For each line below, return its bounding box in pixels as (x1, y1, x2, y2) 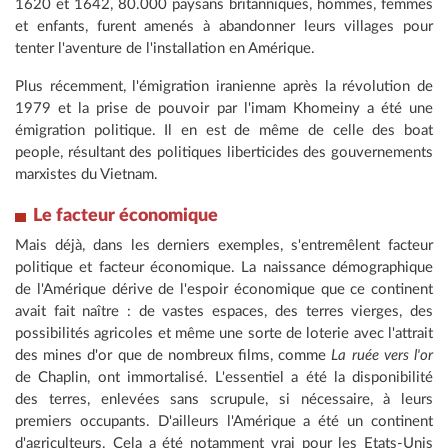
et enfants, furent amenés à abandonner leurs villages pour (15, 19, 433, 35)
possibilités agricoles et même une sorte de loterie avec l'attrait (15, 326, 433, 342)
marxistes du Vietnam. (15, 167, 158, 183)
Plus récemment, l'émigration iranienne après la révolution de (15, 79, 433, 95)
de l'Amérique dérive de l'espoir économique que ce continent (15, 282, 433, 298)
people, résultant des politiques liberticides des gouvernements (15, 145, 433, 161)
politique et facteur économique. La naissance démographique (15, 260, 433, 276)
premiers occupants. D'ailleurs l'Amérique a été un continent (15, 414, 433, 430)
